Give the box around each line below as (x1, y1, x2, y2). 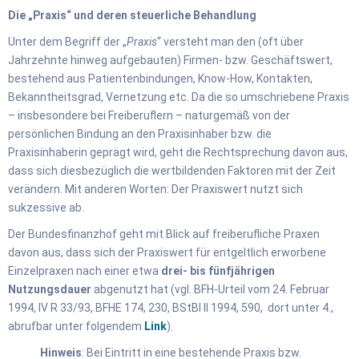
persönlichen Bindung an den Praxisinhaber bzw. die (8, 127, 272, 140)
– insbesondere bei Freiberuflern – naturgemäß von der (8, 108, 290, 122)
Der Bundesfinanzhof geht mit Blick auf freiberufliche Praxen (8, 227, 320, 240)
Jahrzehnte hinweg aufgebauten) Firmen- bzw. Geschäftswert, (8, 53, 333, 67)
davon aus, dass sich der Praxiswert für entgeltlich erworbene (8, 245, 326, 259)
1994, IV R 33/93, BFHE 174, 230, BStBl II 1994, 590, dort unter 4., (8, 301, 333, 314)
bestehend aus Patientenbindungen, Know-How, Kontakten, (8, 71, 313, 85)
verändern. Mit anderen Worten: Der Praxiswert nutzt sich (8, 182, 303, 196)
